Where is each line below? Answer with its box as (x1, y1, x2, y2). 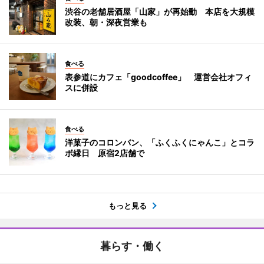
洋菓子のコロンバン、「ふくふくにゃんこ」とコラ (65, 137, 255, 147)
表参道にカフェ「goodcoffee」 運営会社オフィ (65, 71, 252, 82)
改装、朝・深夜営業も (65, 16, 147, 27)
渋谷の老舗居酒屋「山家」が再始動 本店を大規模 (65, 6, 255, 16)
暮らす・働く (100, 239, 164, 252)
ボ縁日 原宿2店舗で (65, 147, 144, 158)
